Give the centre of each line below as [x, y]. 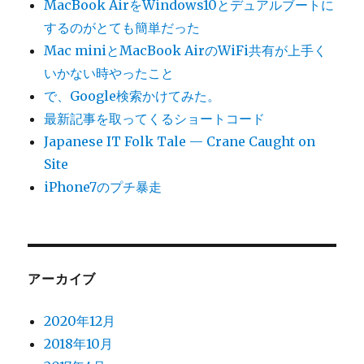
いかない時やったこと [109, 74]
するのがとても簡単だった [122, 28]
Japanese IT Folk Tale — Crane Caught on [180, 142]
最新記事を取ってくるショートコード [155, 119]
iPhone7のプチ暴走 [103, 187]
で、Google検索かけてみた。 [132, 96]
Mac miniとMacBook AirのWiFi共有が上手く [186, 51]
